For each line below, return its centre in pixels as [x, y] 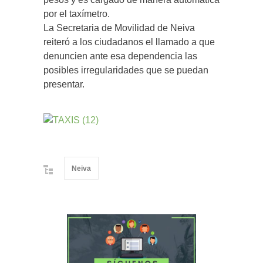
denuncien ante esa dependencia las [120, 56]
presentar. [64, 84]
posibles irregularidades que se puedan [126, 70]
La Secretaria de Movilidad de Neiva [119, 28]
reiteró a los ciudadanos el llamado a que [129, 42]
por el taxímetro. [77, 14]
